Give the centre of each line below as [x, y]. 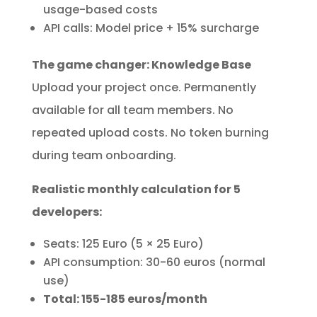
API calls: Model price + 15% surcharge [151, 28]
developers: [67, 212]
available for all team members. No [132, 110]
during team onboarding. [104, 155]
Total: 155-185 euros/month [125, 299]
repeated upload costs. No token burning [150, 132]
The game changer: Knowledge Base [141, 64]
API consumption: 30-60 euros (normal [154, 262]
